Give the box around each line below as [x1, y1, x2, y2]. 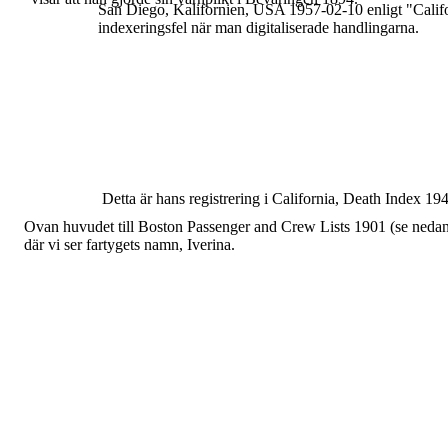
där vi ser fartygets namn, [24, 236, 187, 253]
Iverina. [187, 236, 235, 253]
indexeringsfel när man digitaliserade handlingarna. [98, 19, 419, 36]
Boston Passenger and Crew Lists [138, 218, 354, 235]
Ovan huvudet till [24, 218, 138, 235]
